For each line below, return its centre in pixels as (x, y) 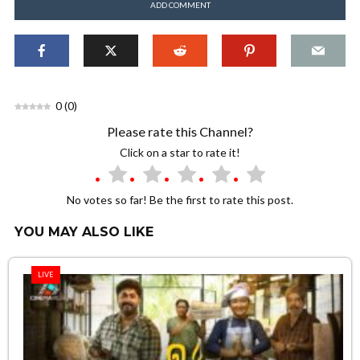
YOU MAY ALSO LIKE (84, 231)
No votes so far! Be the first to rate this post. (180, 199)
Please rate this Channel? (180, 131)
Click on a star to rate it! (180, 152)
